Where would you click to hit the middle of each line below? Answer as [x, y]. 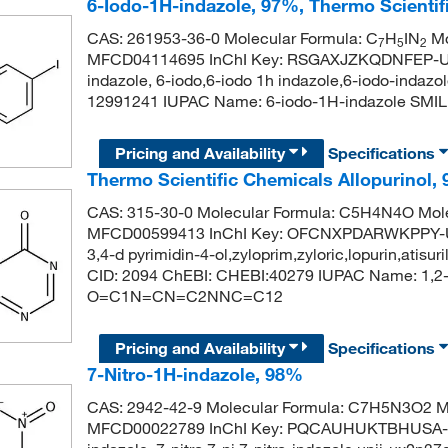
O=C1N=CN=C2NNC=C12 [184, 296]
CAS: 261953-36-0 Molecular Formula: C [232, 38]
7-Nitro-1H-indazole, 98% [194, 374]
